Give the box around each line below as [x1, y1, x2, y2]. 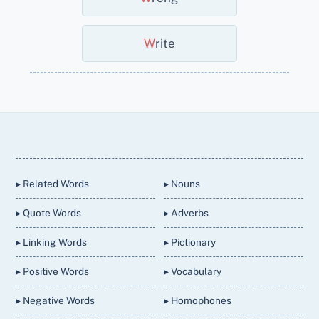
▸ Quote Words [16, 207, 82, 219]
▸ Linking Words [16, 236, 88, 249]
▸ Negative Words [16, 295, 95, 307]
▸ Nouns [164, 178, 201, 190]
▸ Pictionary [164, 236, 216, 249]
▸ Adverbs [164, 207, 209, 219]
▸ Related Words [16, 178, 90, 190]
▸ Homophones [164, 295, 232, 307]
